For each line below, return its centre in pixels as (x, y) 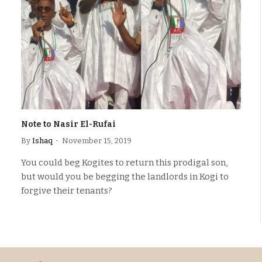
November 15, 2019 (97, 141)
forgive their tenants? (67, 191)
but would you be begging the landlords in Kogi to (125, 177)
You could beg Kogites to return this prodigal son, (124, 163)
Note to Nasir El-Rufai (68, 124)
